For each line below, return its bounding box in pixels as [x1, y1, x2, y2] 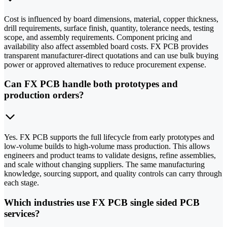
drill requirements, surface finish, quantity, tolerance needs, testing [4, 23, 214, 32]
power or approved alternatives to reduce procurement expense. [4, 60, 206, 69]
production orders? [4, 90, 84, 101]
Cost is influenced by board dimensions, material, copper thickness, [4, 14, 218, 23]
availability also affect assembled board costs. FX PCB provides [4, 42, 208, 51]
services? [4, 208, 40, 219]
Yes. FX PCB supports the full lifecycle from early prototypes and [4, 133, 214, 142]
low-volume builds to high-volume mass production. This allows [4, 142, 210, 151]
